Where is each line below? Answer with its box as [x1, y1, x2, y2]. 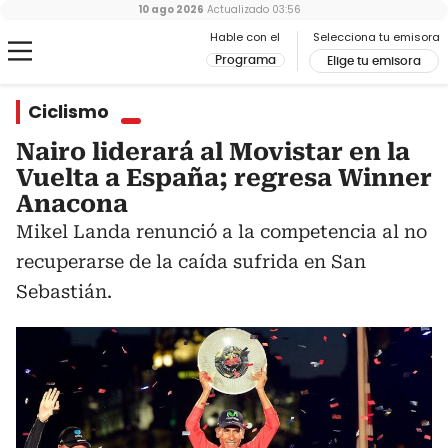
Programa [215, 54, 276, 66]
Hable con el [210, 29, 280, 45]
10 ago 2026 [137, 2, 204, 17]
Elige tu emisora [327, 55, 421, 67]
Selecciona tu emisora [313, 29, 440, 45]
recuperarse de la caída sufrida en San [16, 251, 366, 272]
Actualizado [203, 2, 269, 17]
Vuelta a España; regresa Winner [16, 164, 432, 192]
